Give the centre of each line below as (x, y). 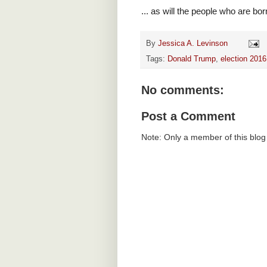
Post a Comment (188, 117)
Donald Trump (192, 59)
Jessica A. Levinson (193, 43)
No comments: (183, 90)
